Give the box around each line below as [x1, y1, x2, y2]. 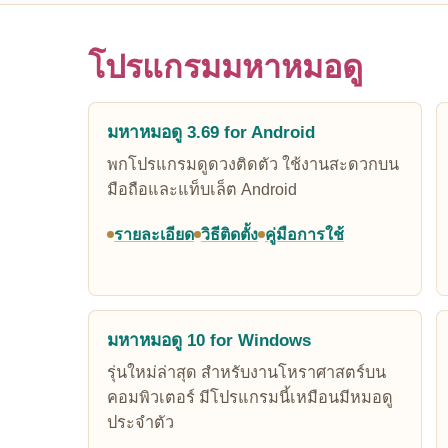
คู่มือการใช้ [264, 225, 344, 243]
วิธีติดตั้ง [200, 225, 258, 243]
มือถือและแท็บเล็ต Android [106, 180, 297, 198]
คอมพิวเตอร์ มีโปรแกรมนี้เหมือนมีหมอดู [106, 388, 393, 406]
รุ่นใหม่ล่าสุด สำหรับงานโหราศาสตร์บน [106, 363, 386, 381]
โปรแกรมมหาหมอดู [87, 49, 363, 85]
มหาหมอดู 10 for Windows [106, 330, 311, 350]
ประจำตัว [106, 413, 174, 431]
